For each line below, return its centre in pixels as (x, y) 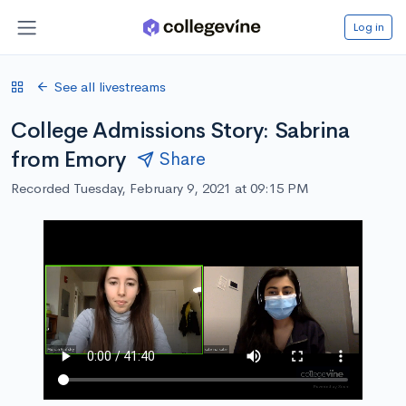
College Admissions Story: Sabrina (180, 130)
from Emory (68, 159)
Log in (368, 26)
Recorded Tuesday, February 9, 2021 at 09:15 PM (160, 188)
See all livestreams (110, 86)
